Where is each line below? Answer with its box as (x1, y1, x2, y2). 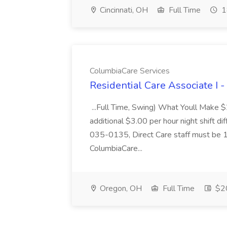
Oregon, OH (98, 183, 142, 194)
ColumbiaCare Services (90, 65, 170, 77)
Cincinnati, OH (98, 5, 148, 16)
